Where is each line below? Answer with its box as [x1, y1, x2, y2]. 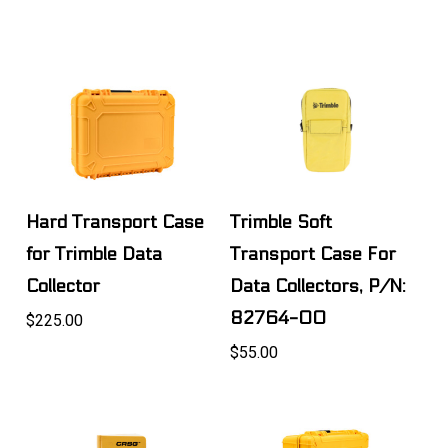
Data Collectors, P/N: [230, 275, 407, 297]
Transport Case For [230, 243, 397, 265]
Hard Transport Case [26, 211, 205, 233]
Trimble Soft [230, 211, 333, 233]
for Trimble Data [26, 243, 163, 265]
